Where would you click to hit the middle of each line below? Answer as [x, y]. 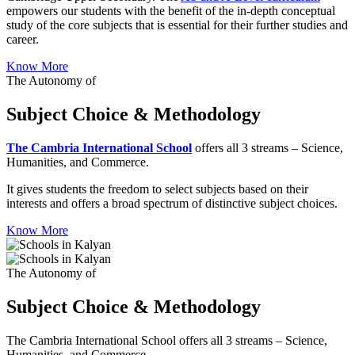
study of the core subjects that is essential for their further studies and [177, 25]
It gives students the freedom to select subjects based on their [157, 189]
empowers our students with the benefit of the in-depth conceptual [171, 11]
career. [23, 40]
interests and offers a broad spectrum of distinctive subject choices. [172, 204]
